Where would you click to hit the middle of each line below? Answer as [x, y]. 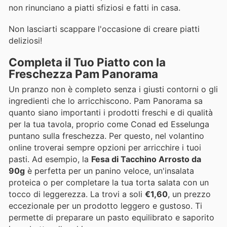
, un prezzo [189, 194]
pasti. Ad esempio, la [50, 159]
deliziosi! [25, 40]
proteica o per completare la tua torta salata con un [109, 183]
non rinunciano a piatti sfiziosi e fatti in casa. [94, 7]
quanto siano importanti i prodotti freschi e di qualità [111, 113]
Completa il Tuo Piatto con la [87, 62]
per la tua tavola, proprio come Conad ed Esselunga [109, 124]
